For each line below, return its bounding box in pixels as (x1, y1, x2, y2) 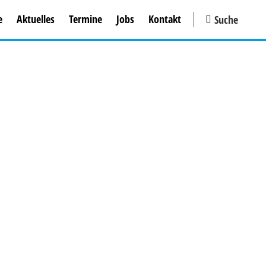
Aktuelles (17, 12, 55, 26)
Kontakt (148, 12, 181, 26)
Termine (69, 12, 102, 26)
